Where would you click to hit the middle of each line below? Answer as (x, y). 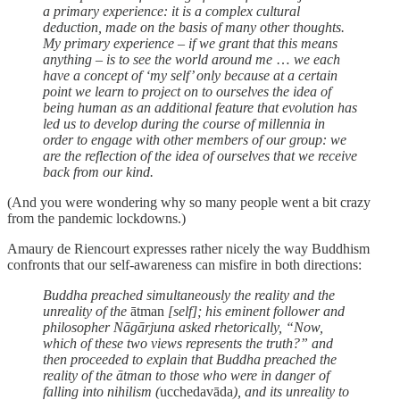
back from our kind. (98, 171)
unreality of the (87, 311)
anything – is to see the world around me (158, 59)
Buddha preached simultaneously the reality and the (189, 295)
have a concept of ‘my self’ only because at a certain (190, 75)
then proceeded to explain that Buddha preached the (190, 359)
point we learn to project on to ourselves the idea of (187, 91)
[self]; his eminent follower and (254, 311)
